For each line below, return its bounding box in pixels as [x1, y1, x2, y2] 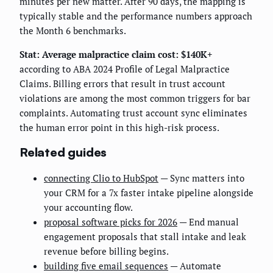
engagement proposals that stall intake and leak [44, 230, 246, 243]
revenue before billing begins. [44, 244, 169, 257]
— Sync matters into [158, 171, 244, 184]
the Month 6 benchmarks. [19, 24, 126, 37]
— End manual [177, 215, 239, 228]
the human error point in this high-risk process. [19, 121, 219, 133]
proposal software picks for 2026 [44, 215, 177, 228]
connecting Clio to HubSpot [44, 171, 158, 184]
